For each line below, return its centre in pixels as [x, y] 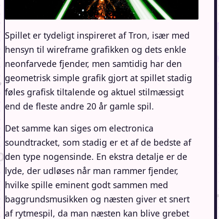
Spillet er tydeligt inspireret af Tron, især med [97, 35]
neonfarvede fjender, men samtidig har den [93, 64]
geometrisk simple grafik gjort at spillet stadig [99, 78]
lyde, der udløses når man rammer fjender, [92, 171]
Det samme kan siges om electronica [79, 128]
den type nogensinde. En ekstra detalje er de [96, 157]
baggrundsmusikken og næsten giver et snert [97, 199]
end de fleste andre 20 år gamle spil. [79, 106]
